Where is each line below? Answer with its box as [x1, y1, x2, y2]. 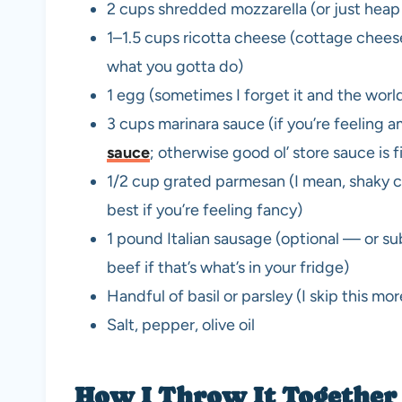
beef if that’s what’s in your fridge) [107, 258, 349, 278]
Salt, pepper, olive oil [107, 315, 255, 336]
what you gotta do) [107, 57, 243, 77]
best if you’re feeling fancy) [107, 200, 302, 221]
